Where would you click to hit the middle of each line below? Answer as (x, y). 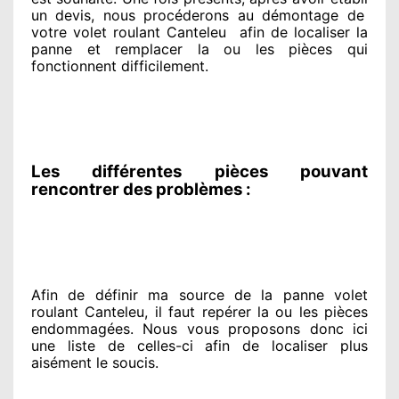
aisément (61, 362)
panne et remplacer (107, 49)
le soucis (123, 362)
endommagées (81, 328)
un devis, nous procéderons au (142, 15)
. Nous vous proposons (216, 328)
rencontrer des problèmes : (141, 189)
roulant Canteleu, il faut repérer (141, 311)
